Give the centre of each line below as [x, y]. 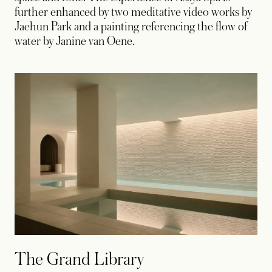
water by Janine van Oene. [75, 41]
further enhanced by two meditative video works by [133, 12]
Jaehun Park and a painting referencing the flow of [131, 26]
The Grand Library [81, 259]
